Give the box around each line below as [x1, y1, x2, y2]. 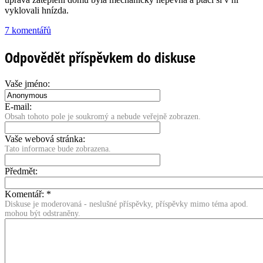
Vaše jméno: [5, 78, 50, 89]
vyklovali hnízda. [5, 5, 69, 15]
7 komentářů [5, 25, 51, 35]
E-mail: [5, 101, 32, 112]
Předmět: [5, 166, 38, 176]
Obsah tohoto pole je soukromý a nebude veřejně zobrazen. [5, 112, 201, 121]
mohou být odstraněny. [5, 208, 80, 218]
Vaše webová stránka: [5, 133, 85, 144]
